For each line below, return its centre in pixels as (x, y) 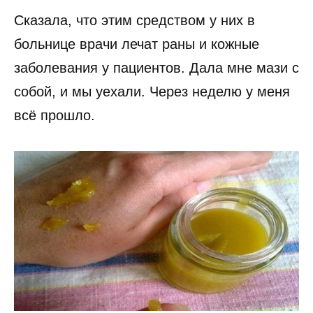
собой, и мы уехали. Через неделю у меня (152, 92)
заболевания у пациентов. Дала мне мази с (156, 68)
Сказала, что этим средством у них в (134, 20)
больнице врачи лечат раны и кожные (137, 44)
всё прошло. (54, 115)
